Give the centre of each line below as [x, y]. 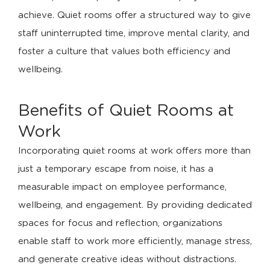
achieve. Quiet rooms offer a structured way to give [134, 15]
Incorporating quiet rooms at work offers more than [134, 151]
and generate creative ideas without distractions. [127, 259]
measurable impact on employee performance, [122, 187]
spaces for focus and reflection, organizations [120, 223]
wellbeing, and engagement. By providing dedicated [135, 205]
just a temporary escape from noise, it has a [116, 169]
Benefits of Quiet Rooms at [126, 110]
